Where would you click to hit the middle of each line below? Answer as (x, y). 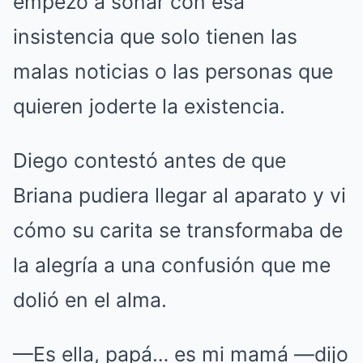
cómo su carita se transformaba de (178, 230)
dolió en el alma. (90, 300)
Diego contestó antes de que (149, 160)
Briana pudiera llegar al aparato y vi (179, 195)
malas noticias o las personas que (173, 71)
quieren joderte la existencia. (149, 106)
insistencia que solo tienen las (155, 36)
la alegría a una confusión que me (172, 265)
